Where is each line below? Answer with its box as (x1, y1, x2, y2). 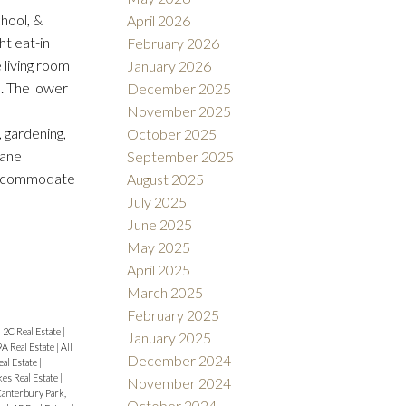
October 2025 (127, 124, 217, 142)
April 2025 (127, 260, 191, 278)
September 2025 (127, 147, 235, 165)
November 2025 (127, 101, 232, 120)
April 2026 (127, 11, 191, 29)
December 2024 (127, 351, 232, 369)
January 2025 (127, 328, 212, 346)
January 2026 (127, 56, 212, 74)
